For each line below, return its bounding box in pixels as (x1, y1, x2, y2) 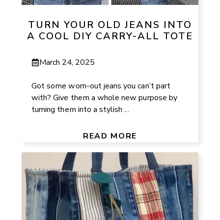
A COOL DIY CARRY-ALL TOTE (27, 29, 193, 43)
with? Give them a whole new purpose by (31, 92, 177, 103)
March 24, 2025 (39, 56, 95, 68)
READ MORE (83, 130, 137, 141)
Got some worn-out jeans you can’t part (31, 80, 170, 91)
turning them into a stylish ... (31, 104, 129, 115)
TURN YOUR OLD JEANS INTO (28, 18, 192, 32)
